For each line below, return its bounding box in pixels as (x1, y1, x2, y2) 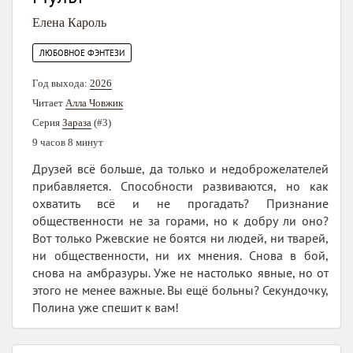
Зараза (62, 116, 91, 128)
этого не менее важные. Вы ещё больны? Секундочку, (32, 281, 329, 298)
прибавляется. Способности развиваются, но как (32, 177, 329, 194)
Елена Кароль (32, 15, 106, 29)
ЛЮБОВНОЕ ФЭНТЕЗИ (39, 46, 124, 58)
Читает (32, 96, 65, 109)
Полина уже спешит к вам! (32, 299, 179, 315)
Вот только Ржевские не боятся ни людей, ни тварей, (32, 229, 329, 246)
